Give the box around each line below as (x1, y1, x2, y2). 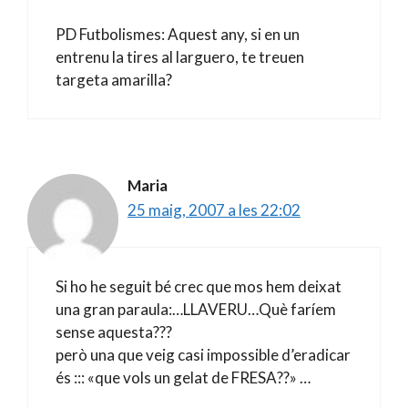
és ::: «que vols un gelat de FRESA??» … (56, 368, 311, 387)
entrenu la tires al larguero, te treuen (56, 46, 304, 66)
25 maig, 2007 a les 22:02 (127, 199, 301, 219)
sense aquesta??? (56, 322, 172, 342)
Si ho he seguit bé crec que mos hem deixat (56, 277, 342, 296)
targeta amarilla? (56, 69, 172, 89)
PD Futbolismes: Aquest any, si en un (56, 24, 300, 44)
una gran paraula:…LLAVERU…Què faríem (56, 300, 336, 319)
